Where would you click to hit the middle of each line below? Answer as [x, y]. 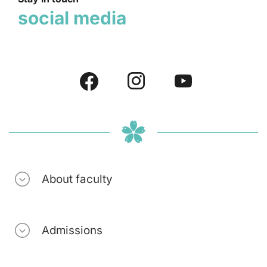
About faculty [77, 179]
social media [72, 18]
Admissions [72, 230]
